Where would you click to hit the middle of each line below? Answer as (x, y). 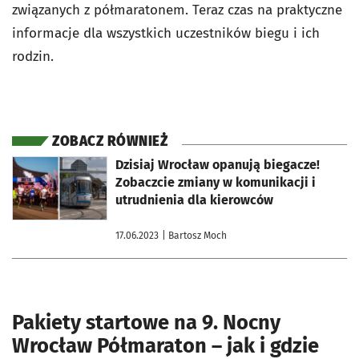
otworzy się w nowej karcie (70, 161)
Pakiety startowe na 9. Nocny (146, 322)
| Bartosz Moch (194, 235)
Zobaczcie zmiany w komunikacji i (216, 182)
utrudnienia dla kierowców (194, 200)
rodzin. (33, 56)
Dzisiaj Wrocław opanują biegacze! (218, 164)
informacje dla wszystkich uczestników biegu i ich (166, 33)
